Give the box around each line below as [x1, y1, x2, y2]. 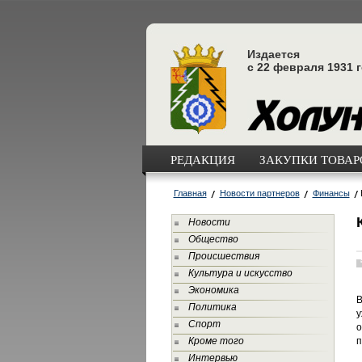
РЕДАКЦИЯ [170, 151, 235, 167]
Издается [246, 48, 300, 61]
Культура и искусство [187, 267, 293, 279]
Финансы [312, 188, 350, 198]
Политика [187, 301, 237, 313]
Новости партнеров [219, 188, 300, 198]
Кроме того [187, 335, 244, 347]
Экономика [187, 284, 239, 296]
